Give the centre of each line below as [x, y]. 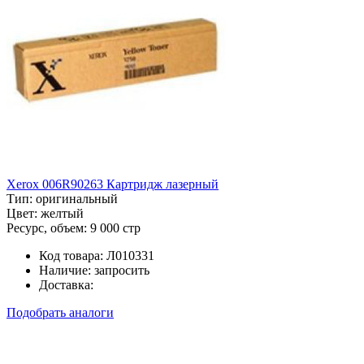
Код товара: [71, 255]
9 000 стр [115, 227]
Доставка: [66, 284]
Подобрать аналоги [60, 312]
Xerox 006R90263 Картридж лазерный [113, 184]
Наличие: [65, 270]
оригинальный [77, 198]
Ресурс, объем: [47, 227]
